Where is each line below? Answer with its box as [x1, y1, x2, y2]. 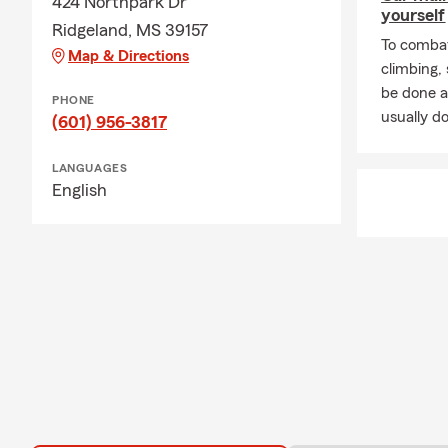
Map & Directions [68, 48, 189, 65]
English [52, 181, 107, 200]
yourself [381, 6, 446, 25]
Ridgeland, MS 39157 [52, 21, 209, 40]
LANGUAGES [52, 162, 128, 175]
